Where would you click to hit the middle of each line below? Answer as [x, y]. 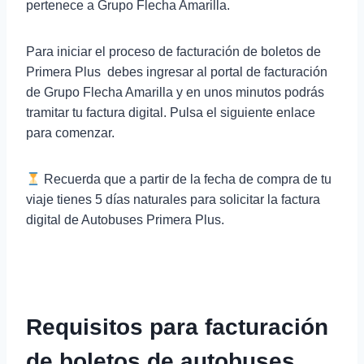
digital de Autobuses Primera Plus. [125, 220]
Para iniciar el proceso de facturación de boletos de [173, 52]
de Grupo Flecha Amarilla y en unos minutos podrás [175, 92]
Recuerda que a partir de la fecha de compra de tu [186, 179]
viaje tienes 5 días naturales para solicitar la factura [173, 199]
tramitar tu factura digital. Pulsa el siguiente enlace [171, 113]
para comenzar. [70, 133]
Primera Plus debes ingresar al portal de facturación [177, 72]
